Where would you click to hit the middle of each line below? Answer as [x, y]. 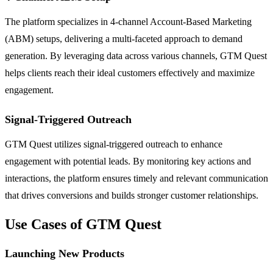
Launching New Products [65, 253]
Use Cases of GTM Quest [83, 224]
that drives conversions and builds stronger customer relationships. [132, 195]
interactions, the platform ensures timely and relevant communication [136, 178]
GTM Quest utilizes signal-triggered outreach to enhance [114, 144]
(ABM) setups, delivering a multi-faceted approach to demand [124, 38]
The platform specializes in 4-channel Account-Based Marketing [128, 21]
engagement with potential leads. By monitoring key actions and [128, 161]
